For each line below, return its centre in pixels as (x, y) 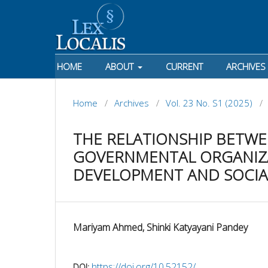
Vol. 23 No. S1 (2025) (209, 103)
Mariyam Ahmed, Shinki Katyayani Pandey (160, 227)
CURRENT (185, 66)
